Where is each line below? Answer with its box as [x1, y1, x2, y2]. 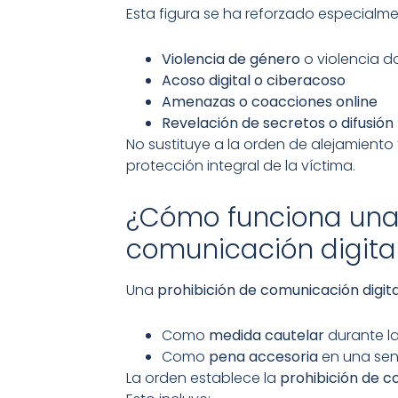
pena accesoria [209, 346, 318, 367]
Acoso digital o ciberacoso [162, 70, 346, 92]
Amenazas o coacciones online [162, 92, 378, 113]
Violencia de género [162, 49, 300, 70]
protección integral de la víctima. [126, 155, 355, 177]
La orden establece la [126, 367, 280, 388]
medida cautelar [209, 324, 324, 346]
